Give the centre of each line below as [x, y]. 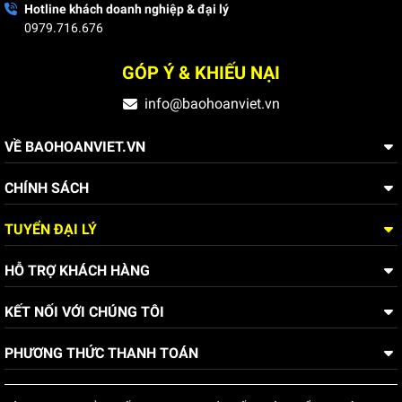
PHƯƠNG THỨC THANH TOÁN [101, 353]
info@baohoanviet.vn [212, 103]
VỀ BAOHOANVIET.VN [75, 146]
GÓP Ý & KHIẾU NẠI [201, 72]
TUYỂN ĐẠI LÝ [51, 229]
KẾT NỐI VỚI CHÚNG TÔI [84, 311]
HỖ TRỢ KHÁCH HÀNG [77, 270]
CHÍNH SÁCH [47, 188]
